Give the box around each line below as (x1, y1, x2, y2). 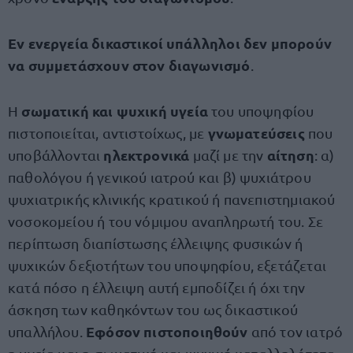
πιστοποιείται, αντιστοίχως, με (8, 124, 208, 141)
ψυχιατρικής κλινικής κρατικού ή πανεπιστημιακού (8, 191, 336, 207)
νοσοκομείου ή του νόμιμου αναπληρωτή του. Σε (8, 213, 323, 229)
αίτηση (266, 146, 314, 164)
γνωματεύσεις (207, 124, 308, 142)
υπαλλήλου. (8, 323, 86, 340)
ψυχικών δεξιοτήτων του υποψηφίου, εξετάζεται (8, 257, 326, 273)
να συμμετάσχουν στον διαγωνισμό (8, 56, 251, 74)
